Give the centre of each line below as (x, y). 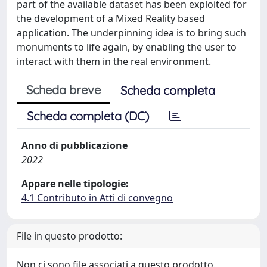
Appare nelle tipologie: (75, 183)
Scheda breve (63, 89)
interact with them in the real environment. (114, 61)
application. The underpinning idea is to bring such (131, 32)
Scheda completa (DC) (88, 116)
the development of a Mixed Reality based (111, 18)
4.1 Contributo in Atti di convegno (97, 198)
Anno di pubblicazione (74, 145)
